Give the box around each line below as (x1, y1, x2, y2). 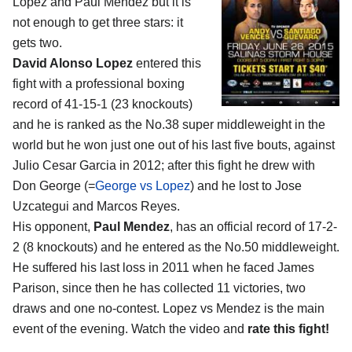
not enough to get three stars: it (13, 16, 183, 30)
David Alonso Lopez (13, 57, 133, 71)
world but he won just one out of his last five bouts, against (13, 138, 335, 152)
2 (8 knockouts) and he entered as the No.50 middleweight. (13, 240, 339, 255)
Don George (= (13, 179, 95, 193)
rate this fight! (247, 322, 329, 336)
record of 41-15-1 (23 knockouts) (13, 97, 192, 112)
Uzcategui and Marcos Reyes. (13, 200, 180, 214)
